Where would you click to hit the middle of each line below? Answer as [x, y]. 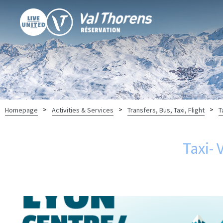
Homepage [21, 110]
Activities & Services [83, 110]
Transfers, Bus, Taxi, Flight [166, 110]
